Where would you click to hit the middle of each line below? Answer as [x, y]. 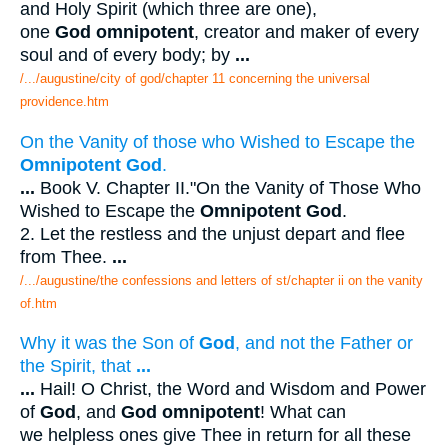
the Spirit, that [78, 366]
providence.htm [64, 101]
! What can [303, 412]
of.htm [38, 303]
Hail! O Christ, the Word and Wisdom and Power [230, 389]
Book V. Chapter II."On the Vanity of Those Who [228, 187]
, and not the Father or [324, 343]
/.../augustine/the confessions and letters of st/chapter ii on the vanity [221, 280]
